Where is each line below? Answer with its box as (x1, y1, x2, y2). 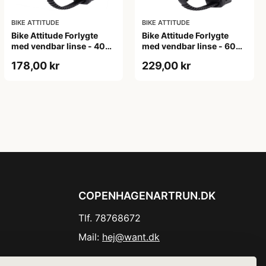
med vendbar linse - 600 (142, 40, 242, 51)
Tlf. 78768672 (78, 211, 141, 224)
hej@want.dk (102, 230, 160, 243)
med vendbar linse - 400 (11, 40, 111, 51)
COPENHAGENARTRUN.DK (78, 189, 216, 202)
